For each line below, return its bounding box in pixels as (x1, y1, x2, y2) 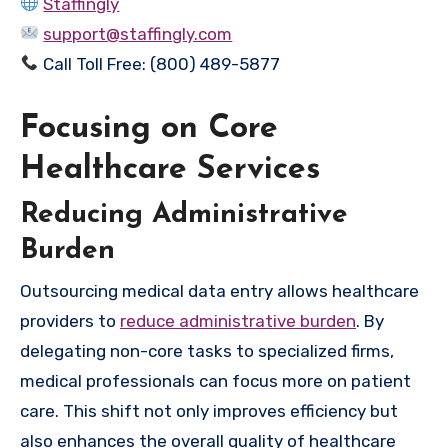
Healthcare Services (20, 153, 320, 186)
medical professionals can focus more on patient (20, 370, 411, 391)
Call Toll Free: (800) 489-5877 (39, 53, 281, 74)
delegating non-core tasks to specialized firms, (20, 340, 394, 361)
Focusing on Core (20, 112, 278, 145)
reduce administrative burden (120, 310, 356, 331)
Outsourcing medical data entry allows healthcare (20, 280, 419, 301)
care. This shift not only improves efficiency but (20, 400, 398, 421)
